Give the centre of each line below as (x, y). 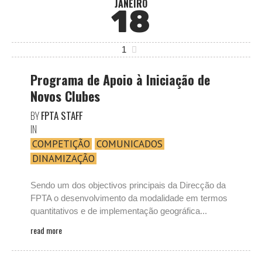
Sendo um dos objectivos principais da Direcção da (128, 185)
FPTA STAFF (62, 116)
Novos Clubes (65, 96)
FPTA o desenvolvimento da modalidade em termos (129, 198)
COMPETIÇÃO (61, 144)
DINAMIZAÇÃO (63, 158)
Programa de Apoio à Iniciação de (120, 80)
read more (46, 230)
